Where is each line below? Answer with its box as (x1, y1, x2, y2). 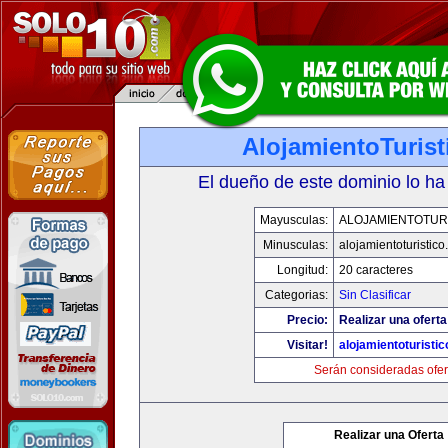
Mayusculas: (260, 213, 328, 227)
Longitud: (277, 263, 328, 277)
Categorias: (265, 288, 328, 302)
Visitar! (287, 338, 328, 352)
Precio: (287, 313, 328, 327)
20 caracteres (339, 263, 413, 277)
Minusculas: (263, 238, 328, 252)
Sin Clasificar (339, 288, 411, 302)
